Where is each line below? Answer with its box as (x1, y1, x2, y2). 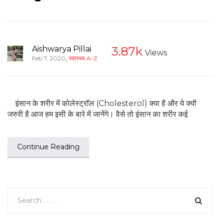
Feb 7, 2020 (32, 54, 65, 62)
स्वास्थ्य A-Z (69, 54, 97, 62)
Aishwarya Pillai (32, 44, 91, 54)
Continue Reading (17, 142, 80, 151)
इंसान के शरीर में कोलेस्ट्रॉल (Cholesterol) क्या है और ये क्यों (7, 98, 196, 108)
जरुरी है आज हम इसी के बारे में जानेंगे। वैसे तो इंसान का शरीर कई (7, 109, 188, 119)
